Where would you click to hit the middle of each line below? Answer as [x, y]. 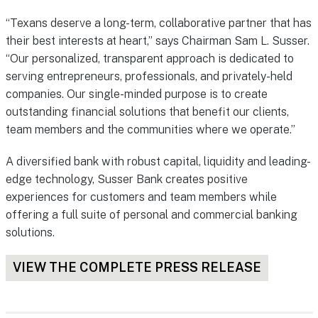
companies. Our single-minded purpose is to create [136, 94]
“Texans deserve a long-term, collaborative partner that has [158, 23]
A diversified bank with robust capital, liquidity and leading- [158, 161]
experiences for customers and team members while [141, 197]
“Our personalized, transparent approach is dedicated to [149, 59]
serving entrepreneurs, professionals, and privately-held [149, 77]
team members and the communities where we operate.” [150, 130]
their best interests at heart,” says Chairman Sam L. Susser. [157, 41]
